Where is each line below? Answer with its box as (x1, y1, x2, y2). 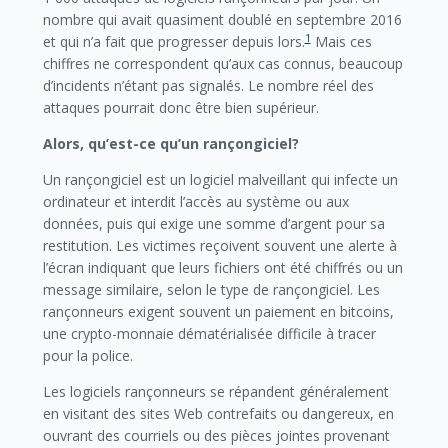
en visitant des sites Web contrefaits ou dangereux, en (42, 404, 394, 423)
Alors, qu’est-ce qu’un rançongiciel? (42, 134, 299, 153)
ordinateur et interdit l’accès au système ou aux (42, 192, 349, 211)
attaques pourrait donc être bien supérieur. (42, 98, 319, 117)
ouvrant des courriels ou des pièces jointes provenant (42, 426, 390, 445)
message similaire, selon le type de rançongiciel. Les (42, 280, 380, 299)
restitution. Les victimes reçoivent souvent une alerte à (42, 236, 397, 255)
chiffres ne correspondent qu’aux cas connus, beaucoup (42, 54, 403, 73)
